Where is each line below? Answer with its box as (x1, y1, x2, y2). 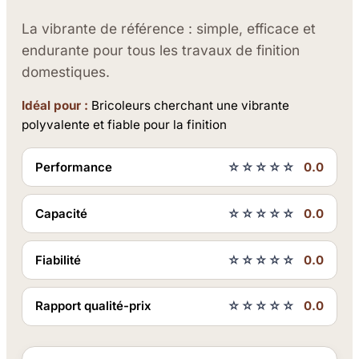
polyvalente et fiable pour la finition (22, 117, 228, 133)
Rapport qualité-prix (35, 298, 152, 314)
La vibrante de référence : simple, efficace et (22, 20, 317, 38)
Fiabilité (35, 252, 82, 268)
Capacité (35, 205, 88, 221)
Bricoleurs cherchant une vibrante (88, 98, 290, 114)
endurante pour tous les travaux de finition (22, 42, 301, 59)
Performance (35, 159, 113, 175)
